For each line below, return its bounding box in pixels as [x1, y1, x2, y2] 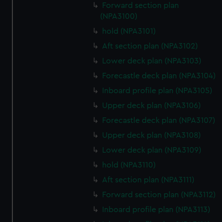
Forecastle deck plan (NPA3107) [102, 116, 216, 124]
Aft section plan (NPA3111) [102, 176, 195, 184]
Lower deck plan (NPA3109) [102, 146, 202, 154]
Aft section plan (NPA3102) [102, 42, 198, 50]
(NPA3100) [100, 12, 138, 20]
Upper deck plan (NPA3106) [102, 102, 201, 110]
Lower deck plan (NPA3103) [102, 57, 202, 65]
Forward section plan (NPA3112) [102, 191, 216, 199]
